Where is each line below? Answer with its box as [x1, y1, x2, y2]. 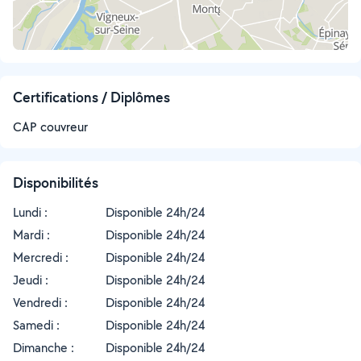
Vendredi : [13, 294, 68, 311]
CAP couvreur [13, 118, 88, 135]
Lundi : [13, 204, 48, 221]
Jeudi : [13, 272, 48, 288]
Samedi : [13, 317, 60, 334]
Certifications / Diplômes [13, 88, 170, 106]
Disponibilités [13, 173, 98, 192]
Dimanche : [13, 339, 74, 356]
